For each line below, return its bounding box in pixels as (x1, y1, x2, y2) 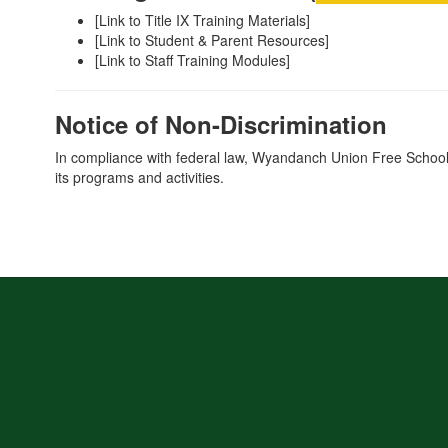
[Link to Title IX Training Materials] (95, 10, 310, 30)
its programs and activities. (55, 167, 224, 187)
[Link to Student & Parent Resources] (95, 30, 329, 50)
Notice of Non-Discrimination (55, 107, 387, 141)
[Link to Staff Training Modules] (95, 50, 290, 70)
